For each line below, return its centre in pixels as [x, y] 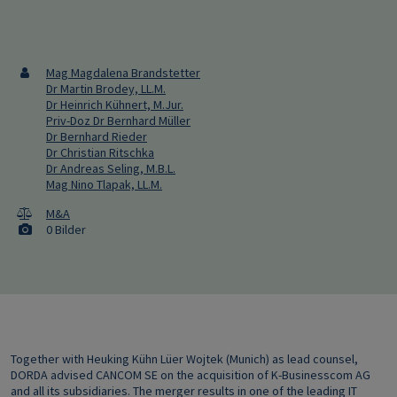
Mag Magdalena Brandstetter [123, 73]
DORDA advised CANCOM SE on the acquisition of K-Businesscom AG [191, 375]
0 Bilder [66, 230]
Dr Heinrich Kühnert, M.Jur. [115, 105]
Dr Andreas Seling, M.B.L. [111, 168]
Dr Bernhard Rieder [97, 136]
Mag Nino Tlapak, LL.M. [104, 184]
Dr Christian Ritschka [100, 152]
